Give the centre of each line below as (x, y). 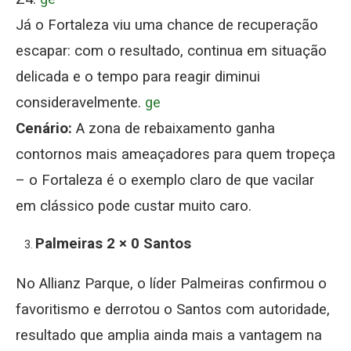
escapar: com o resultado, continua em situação (171, 51)
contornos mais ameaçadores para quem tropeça (175, 154)
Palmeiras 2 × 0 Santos (113, 243)
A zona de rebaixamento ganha (174, 128)
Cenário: (44, 128)
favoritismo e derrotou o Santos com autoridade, (173, 309)
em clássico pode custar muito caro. (134, 206)
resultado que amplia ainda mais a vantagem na (169, 335)
